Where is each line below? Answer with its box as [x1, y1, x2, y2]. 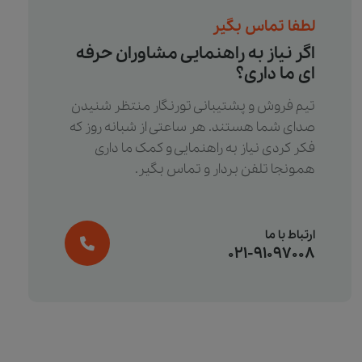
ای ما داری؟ [235, 62, 315, 86]
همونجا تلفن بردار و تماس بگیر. [134, 160, 315, 179]
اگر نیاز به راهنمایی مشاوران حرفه [75, 42, 315, 66]
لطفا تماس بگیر [212, 16, 315, 38]
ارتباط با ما [264, 227, 315, 244]
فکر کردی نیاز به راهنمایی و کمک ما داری [94, 139, 315, 158]
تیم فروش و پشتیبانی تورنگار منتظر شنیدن [70, 97, 315, 116]
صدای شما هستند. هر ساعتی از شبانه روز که [69, 118, 315, 137]
